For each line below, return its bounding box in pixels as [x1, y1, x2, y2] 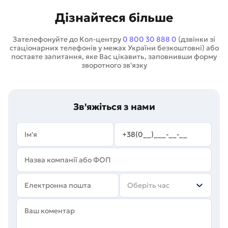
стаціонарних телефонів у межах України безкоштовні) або [9, 43, 219, 52]
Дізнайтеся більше [55, 10, 173, 25]
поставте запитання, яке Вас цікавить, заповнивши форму [11, 52, 217, 61]
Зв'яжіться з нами [73, 101, 155, 112]
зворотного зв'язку [81, 61, 147, 70]
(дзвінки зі [177, 35, 215, 44]
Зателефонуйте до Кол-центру [13, 35, 123, 44]
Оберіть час [127, 181, 169, 190]
